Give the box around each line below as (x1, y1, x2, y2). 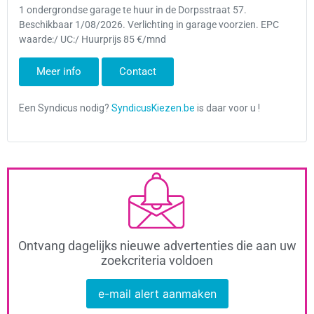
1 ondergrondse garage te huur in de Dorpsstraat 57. (19, 4, 247, 17)
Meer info (36, 64, 81, 78)
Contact (119, 64, 156, 78)
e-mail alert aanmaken (97, 286, 217, 301)
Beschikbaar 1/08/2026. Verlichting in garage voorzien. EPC (19, 19, 279, 32)
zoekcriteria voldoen (101, 252, 213, 268)
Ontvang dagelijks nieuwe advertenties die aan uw (18, 238, 296, 253)
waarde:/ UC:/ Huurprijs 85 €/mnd (19, 34, 166, 46)
